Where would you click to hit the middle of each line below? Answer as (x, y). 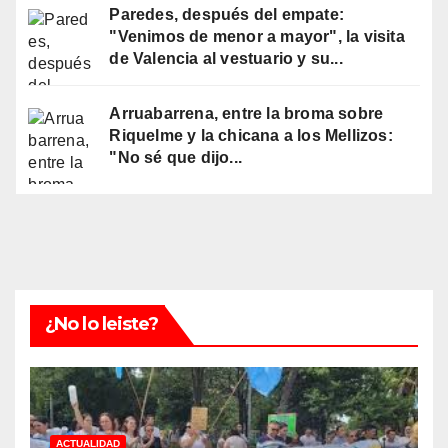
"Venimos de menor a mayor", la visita (257, 37)
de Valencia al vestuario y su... (226, 59)
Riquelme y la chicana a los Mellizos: (251, 135)
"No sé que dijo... (176, 157)
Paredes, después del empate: (227, 15)
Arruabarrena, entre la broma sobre (246, 113)
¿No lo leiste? (102, 323)
